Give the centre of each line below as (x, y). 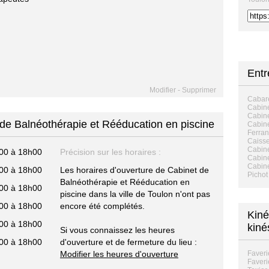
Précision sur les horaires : (110, 152)
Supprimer (199, 90)
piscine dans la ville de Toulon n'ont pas (135, 194)
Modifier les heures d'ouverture (119, 254)
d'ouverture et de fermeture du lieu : (128, 242)
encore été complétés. (102, 206)
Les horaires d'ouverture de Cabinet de (134, 170)
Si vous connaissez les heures (117, 230)
